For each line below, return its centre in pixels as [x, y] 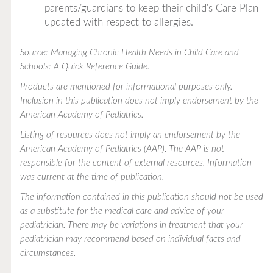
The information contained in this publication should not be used [141, 197]
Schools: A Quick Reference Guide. [84, 66]
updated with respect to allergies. [119, 22]
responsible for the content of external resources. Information [136, 163]
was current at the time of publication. [92, 177]
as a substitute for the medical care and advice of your [122, 211]
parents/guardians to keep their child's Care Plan [151, 8]
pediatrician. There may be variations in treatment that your [131, 225]
